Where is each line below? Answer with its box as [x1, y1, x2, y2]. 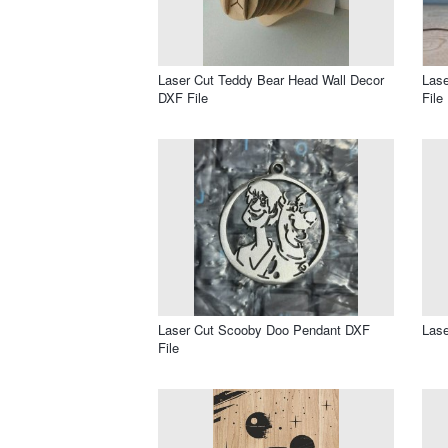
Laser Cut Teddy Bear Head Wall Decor [158, 69, 384, 89]
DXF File [158, 87, 208, 107]
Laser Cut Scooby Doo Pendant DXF [158, 319, 370, 339]
